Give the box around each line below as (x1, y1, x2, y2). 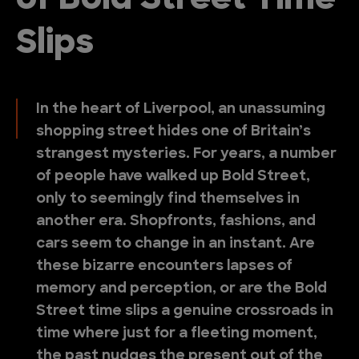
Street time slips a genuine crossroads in (36, 304, 333, 319)
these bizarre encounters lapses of (36, 259, 292, 274)
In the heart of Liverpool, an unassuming (36, 102, 325, 117)
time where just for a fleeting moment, (36, 326, 317, 341)
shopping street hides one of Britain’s (36, 124, 311, 139)
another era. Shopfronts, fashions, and (36, 214, 316, 229)
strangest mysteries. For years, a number (36, 147, 337, 162)
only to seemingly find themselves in (36, 192, 300, 207)
